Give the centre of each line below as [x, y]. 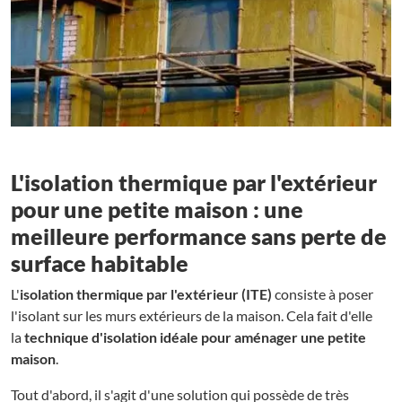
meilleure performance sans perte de [199, 236]
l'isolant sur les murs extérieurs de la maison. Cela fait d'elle [192, 315]
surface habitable [100, 262]
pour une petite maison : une [157, 209]
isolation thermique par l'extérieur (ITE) [146, 293]
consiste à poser [323, 293]
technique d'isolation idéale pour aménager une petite [195, 336]
